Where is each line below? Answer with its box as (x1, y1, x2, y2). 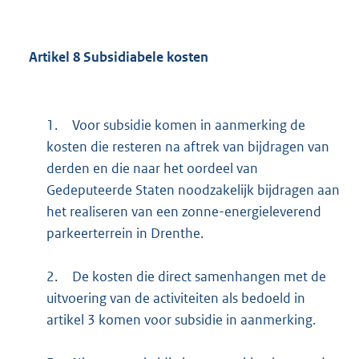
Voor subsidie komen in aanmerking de (71, 116, 305, 135)
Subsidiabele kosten (80, 47, 208, 66)
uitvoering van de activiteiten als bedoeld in (46, 289, 305, 308)
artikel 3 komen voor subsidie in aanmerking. (46, 311, 316, 329)
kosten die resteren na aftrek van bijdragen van (46, 138, 329, 156)
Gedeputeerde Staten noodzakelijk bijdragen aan (46, 181, 340, 200)
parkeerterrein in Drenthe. (46, 224, 204, 243)
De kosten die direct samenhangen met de (71, 268, 326, 286)
